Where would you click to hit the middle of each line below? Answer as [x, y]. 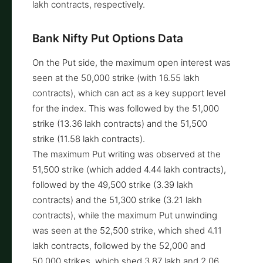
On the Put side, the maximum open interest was [131, 62]
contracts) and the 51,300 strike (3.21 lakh [117, 200]
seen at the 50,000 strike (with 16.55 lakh [116, 77]
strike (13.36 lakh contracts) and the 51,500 [120, 123]
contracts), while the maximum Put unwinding [125, 215]
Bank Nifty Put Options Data [108, 38]
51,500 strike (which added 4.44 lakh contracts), [129, 169]
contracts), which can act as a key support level [129, 93]
